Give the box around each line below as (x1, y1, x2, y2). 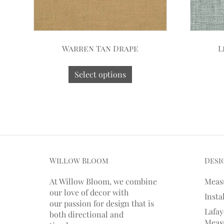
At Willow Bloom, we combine (49, 175, 157, 186)
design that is (106, 197, 154, 208)
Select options (74, 68, 126, 79)
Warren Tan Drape (62, 42, 139, 53)
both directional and (49, 208, 124, 219)
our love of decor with (49, 186, 129, 197)
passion (64, 197, 94, 208)
